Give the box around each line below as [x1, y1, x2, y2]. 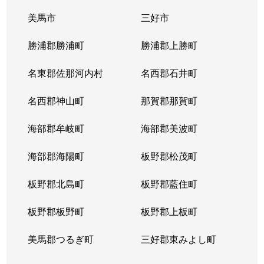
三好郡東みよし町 [140, 232, 216, 246]
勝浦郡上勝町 [140, 38, 197, 52]
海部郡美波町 [140, 121, 197, 135]
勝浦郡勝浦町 [28, 38, 85, 52]
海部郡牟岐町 [28, 121, 85, 135]
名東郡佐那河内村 [28, 66, 104, 80]
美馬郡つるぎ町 [28, 232, 94, 246]
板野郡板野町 [28, 204, 85, 218]
